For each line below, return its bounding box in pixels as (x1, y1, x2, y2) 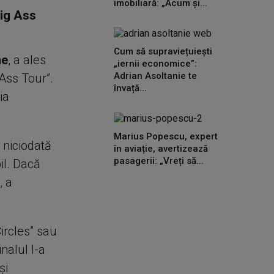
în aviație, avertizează (114, 143, 208, 154)
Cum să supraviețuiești (114, 46, 212, 57)
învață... (114, 83, 147, 94)
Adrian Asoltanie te (114, 70, 197, 81)
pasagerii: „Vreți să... (114, 155, 204, 166)
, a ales (7, 53, 46, 67)
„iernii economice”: (114, 58, 197, 69)
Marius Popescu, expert (114, 131, 218, 142)
